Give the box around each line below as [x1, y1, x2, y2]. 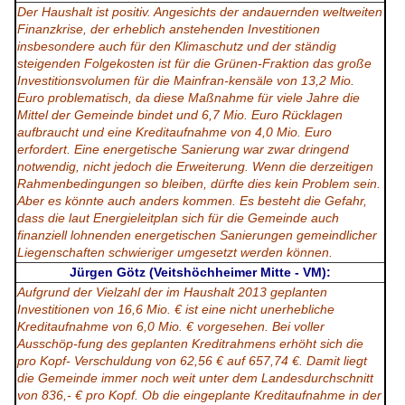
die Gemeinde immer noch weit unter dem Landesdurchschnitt [17, 371, 373, 386]
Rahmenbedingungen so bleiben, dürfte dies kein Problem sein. [17, 176, 381, 192]
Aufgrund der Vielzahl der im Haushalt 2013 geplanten [17, 285, 327, 300]
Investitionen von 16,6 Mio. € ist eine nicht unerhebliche [17, 302, 334, 317]
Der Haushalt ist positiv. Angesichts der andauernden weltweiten [17, 5, 382, 20]
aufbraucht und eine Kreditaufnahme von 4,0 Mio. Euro [17, 125, 332, 140]
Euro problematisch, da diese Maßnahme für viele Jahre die [17, 90, 360, 106]
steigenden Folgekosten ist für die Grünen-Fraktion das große [17, 56, 372, 71]
